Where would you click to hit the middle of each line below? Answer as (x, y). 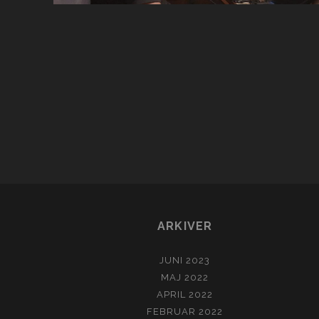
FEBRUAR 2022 (185, 312)
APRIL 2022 (185, 295)
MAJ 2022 (185, 278)
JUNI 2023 (185, 261)
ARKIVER (185, 226)
